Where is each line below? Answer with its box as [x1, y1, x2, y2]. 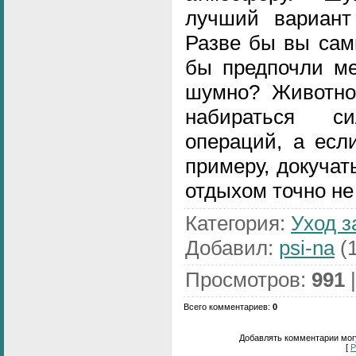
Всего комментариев [184, 301, 268, 311]
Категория [185, 211, 280, 235]
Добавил [185, 235, 268, 260]
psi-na [279, 235, 335, 260]
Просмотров [185, 267, 300, 292]
